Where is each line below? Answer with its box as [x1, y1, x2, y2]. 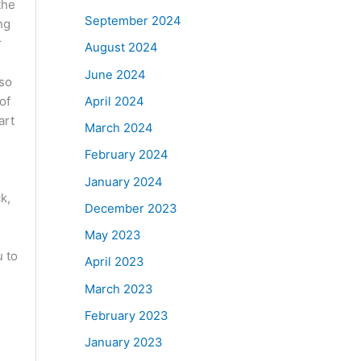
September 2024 [84, 13, 181, 29]
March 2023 [84, 280, 153, 297]
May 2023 [84, 227, 141, 243]
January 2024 [84, 173, 163, 189]
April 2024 [84, 93, 144, 109]
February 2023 [84, 307, 168, 323]
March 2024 [84, 120, 153, 136]
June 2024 [84, 66, 146, 82]
